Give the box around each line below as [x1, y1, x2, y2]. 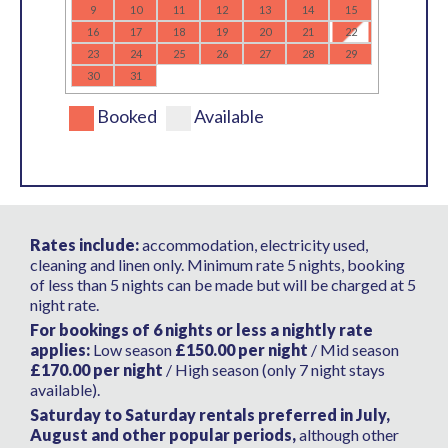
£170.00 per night [30, 360, 163, 380]
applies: [30, 340, 90, 360]
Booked [94, 105, 167, 128]
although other [299, 425, 399, 445]
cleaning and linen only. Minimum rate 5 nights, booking [30, 255, 405, 275]
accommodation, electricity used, [139, 235, 368, 255]
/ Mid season [308, 340, 399, 360]
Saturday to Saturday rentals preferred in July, [30, 405, 390, 425]
